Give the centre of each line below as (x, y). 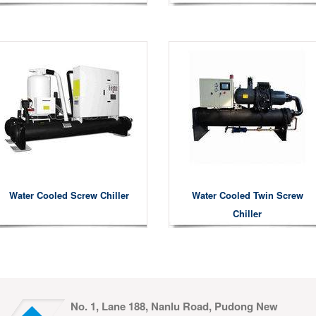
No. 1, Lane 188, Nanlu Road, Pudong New (174, 306)
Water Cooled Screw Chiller (69, 195)
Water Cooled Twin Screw (247, 195)
